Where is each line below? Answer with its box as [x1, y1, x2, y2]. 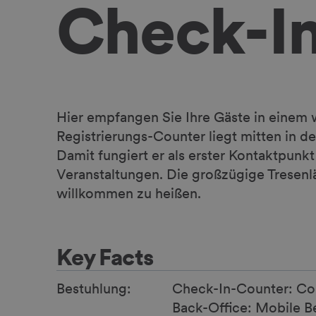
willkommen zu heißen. [56, 184, 201, 202]
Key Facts [56, 243, 154, 271]
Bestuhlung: [56, 279, 131, 297]
